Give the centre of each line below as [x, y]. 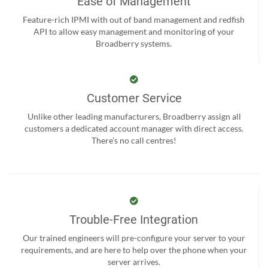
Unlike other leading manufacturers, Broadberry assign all [134, 116]
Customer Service [134, 98]
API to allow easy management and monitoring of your [134, 31]
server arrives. [134, 261]
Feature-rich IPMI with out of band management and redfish [134, 19]
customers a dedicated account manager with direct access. [134, 128]
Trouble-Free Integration [134, 219]
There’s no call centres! [134, 140]
